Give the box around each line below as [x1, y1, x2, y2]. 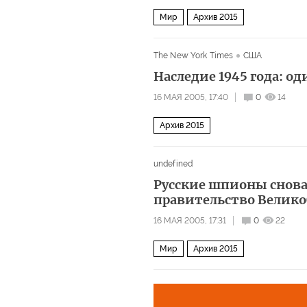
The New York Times [153, 50, 234, 60]
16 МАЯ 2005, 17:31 [153, 215, 226, 225]
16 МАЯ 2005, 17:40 [153, 92, 228, 102]
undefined [153, 158, 193, 169]
